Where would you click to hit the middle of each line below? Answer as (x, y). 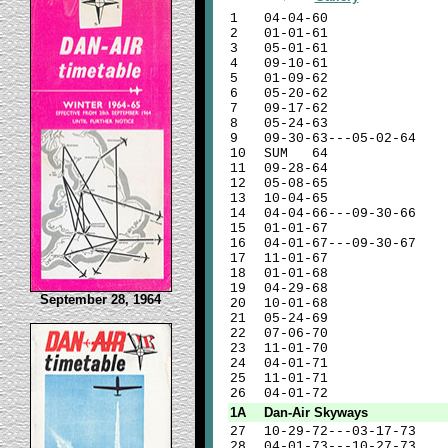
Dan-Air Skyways (315, 412)
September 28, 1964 (100, 299)
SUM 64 (295, 153)
